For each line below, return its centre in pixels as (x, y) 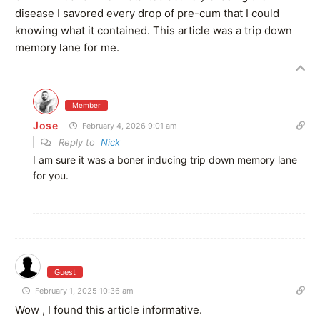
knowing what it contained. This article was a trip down (154, 30)
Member (86, 105)
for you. (51, 175)
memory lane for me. (67, 47)
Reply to (78, 142)
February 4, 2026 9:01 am (128, 125)
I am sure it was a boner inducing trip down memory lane (165, 159)
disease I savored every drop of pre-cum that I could (147, 13)
